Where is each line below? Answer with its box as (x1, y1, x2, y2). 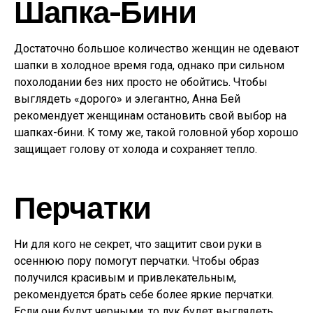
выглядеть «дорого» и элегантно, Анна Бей (14, 92, 240, 105)
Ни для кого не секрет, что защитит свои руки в (14, 238, 262, 251)
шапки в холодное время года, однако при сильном (14, 59, 284, 72)
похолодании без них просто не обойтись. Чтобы (14, 75, 268, 89)
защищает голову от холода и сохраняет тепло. (14, 143, 257, 156)
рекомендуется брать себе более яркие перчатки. (14, 288, 274, 301)
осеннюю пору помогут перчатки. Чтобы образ (14, 254, 259, 268)
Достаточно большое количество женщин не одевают (14, 42, 299, 55)
